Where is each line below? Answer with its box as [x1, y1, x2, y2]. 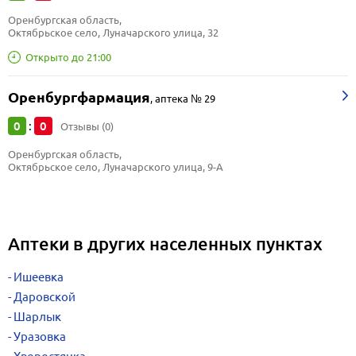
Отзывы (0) [60, 120, 114, 133]
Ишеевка [14, 270, 64, 284]
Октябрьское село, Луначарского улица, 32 [8, 26, 219, 39]
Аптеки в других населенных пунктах [8, 233, 323, 254]
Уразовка [14, 330, 66, 343]
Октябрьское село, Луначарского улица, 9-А [8, 161, 223, 173]
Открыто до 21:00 [25, 50, 111, 64]
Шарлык [14, 310, 61, 323]
